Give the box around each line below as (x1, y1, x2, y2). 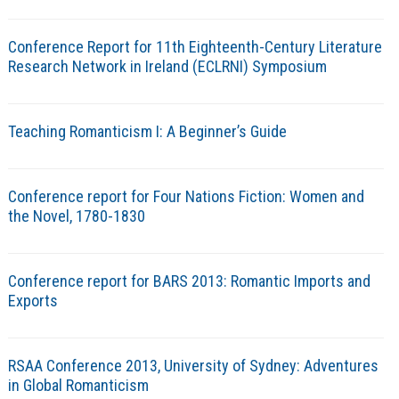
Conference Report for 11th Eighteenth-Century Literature (7, 37, 382, 57)
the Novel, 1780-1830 (7, 207, 145, 226)
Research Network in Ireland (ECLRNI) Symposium (7, 57, 327, 77)
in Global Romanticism (7, 376, 149, 395)
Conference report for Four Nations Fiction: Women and (7, 187, 364, 207)
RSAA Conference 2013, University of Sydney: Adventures (7, 356, 379, 376)
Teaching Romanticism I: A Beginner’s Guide (7, 122, 287, 142)
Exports (7, 291, 58, 311)
